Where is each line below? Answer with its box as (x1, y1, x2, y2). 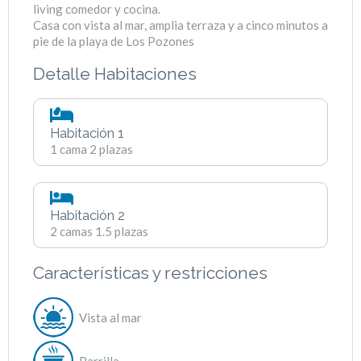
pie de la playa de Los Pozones (33, 33, 194, 48)
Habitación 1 (50, 124, 124, 141)
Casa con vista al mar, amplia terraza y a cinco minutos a (33, 17, 328, 32)
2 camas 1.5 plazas (50, 224, 148, 239)
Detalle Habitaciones (33, 63, 197, 84)
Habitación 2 (50, 207, 125, 224)
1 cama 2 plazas (50, 141, 133, 156)
